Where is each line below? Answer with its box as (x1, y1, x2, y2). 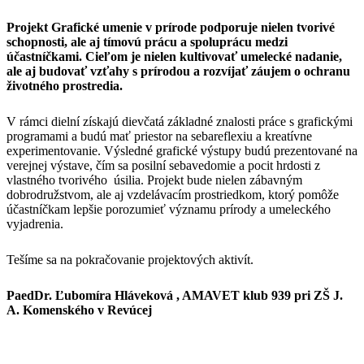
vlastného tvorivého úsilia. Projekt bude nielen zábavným (6, 172, 302, 187)
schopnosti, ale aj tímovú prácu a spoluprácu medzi (6, 34, 288, 49)
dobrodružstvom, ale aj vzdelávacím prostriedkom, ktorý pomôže (6, 187, 339, 201)
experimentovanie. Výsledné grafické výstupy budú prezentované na (6, 143, 357, 158)
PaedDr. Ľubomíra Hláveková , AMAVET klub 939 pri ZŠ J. (6, 288, 343, 302)
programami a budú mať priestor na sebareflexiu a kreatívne (6, 128, 312, 143)
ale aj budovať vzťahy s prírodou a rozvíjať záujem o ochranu (6, 63, 350, 78)
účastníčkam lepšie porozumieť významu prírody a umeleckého (6, 201, 331, 216)
